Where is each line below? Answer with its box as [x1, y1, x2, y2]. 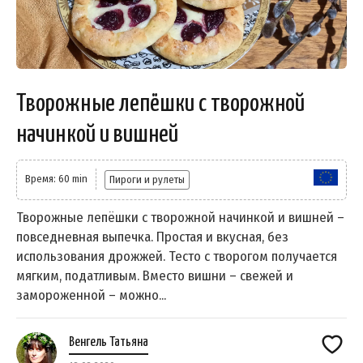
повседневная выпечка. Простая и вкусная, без [16, 228, 288, 246]
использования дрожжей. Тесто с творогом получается [16, 247, 337, 265]
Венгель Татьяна [69, 335, 148, 349]
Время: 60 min [25, 172, 88, 185]
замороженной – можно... [16, 286, 166, 304]
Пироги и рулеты [109, 173, 185, 186]
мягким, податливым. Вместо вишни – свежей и [16, 267, 293, 284]
